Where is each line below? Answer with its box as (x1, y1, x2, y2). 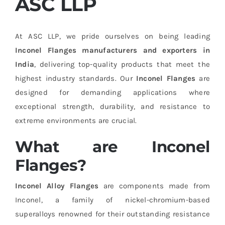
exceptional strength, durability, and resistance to (15, 101, 210, 111)
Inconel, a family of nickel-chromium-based (15, 195, 210, 204)
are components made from (98, 181, 210, 190)
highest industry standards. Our (15, 73, 136, 83)
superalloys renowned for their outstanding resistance (15, 209, 210, 218)
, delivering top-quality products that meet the (34, 59, 210, 69)
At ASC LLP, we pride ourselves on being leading (15, 31, 210, 41)
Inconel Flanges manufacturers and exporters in (15, 45, 210, 55)
